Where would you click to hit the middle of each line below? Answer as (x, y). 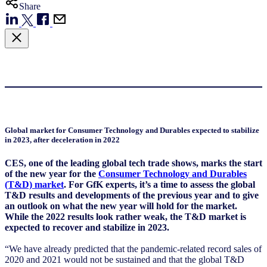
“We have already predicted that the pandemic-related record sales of (133, 249)
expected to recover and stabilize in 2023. (87, 227)
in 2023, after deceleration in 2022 (62, 139)
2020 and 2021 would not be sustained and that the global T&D (125, 259)
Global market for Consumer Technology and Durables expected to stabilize (132, 130)
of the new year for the (52, 173)
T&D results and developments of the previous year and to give (132, 195)
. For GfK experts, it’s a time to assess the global (159, 184)
